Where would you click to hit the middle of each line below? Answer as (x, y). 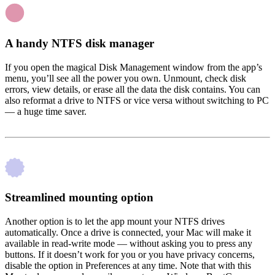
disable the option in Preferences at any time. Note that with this (128, 266)
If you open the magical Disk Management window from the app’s (134, 67)
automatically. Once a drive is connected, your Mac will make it (128, 233)
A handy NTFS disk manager (79, 43)
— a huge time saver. (46, 111)
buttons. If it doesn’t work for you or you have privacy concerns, (130, 255)
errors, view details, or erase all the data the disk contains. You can (133, 89)
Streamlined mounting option (79, 198)
